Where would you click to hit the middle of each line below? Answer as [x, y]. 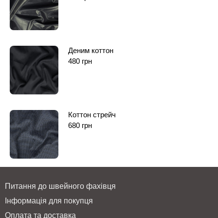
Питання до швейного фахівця [60, 186]
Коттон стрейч [92, 114]
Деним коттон [91, 50]
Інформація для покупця [49, 200]
